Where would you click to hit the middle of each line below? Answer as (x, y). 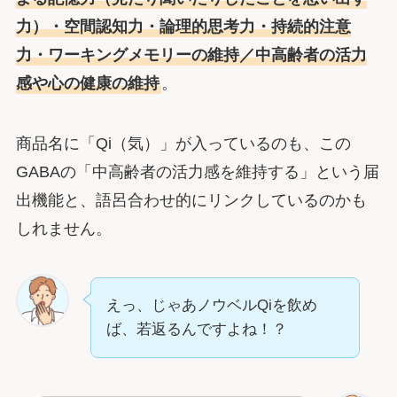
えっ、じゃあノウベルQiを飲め (211, 306)
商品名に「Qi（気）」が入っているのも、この (183, 143)
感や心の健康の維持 (87, 83)
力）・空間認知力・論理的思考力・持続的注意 (183, 26)
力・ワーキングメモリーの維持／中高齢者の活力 (191, 54)
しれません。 (63, 228)
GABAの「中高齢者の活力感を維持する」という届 (197, 171)
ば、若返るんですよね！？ (196, 330)
